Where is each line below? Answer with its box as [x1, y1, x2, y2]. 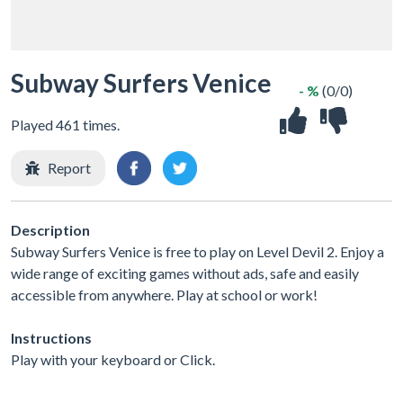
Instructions [11, 328, 92, 346]
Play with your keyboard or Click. [11, 350, 215, 368]
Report [48, 159, 91, 176]
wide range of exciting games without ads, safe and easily [11, 264, 359, 282]
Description [11, 220, 90, 238]
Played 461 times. [11, 116, 120, 133]
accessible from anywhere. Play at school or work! [11, 285, 318, 303]
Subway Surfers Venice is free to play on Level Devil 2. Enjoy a [11, 242, 384, 260]
